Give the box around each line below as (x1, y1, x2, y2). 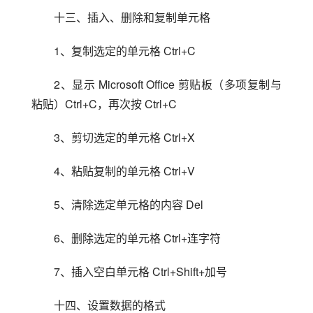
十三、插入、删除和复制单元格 (54, 8, 210, 25)
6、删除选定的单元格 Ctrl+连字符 (54, 229, 221, 246)
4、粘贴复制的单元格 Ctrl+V (54, 162, 195, 179)
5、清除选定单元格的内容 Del (54, 196, 203, 212)
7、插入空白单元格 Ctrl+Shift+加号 (54, 263, 227, 279)
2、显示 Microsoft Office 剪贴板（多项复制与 (54, 75, 282, 92)
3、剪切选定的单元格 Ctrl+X (54, 129, 195, 145)
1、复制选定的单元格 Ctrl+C (54, 42, 196, 59)
